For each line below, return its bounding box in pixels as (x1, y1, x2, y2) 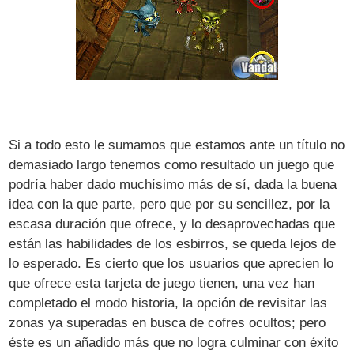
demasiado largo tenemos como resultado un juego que (9, 156, 335, 172)
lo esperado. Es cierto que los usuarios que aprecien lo (9, 255, 334, 271)
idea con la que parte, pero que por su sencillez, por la (9, 196, 330, 212)
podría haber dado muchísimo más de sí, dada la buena (9, 176, 337, 192)
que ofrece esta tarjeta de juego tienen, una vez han (9, 275, 315, 291)
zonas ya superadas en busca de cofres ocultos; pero (9, 314, 326, 330)
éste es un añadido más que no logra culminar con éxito (9, 334, 339, 350)
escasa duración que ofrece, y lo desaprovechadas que (9, 216, 336, 232)
